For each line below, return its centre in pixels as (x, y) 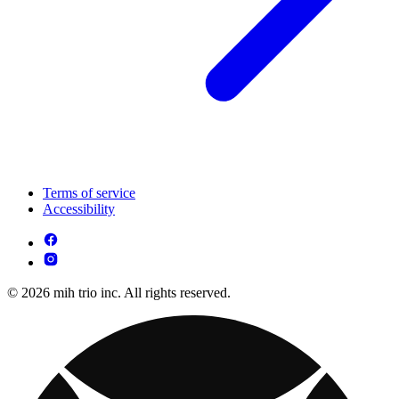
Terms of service (89, 193)
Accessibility (79, 209)
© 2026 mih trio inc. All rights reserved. (119, 293)
